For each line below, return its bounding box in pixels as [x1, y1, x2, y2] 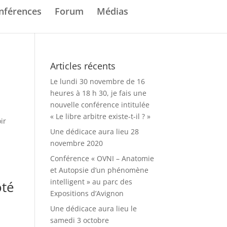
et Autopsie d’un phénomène [50, 165, 148, 175]
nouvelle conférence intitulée [50, 100, 149, 109]
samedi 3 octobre [50, 215, 109, 225]
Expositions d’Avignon [50, 188, 124, 198]
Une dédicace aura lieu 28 [50, 127, 139, 136]
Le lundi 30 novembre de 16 [50, 77, 145, 86]
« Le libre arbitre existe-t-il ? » [50, 111, 150, 121]
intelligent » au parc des [50, 177, 132, 186]
